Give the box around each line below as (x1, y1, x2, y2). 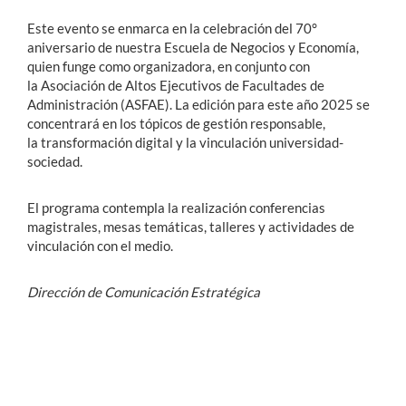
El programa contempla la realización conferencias (27, 198, 325, 216)
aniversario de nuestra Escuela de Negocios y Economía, (27, 38, 359, 55)
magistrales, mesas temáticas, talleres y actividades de (27, 217, 354, 235)
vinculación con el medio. (27, 237, 173, 254)
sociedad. (27, 152, 82, 169)
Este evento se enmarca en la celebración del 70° (27, 19, 317, 36)
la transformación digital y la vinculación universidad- (27, 133, 343, 150)
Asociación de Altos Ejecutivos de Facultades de (41, 76, 324, 93)
